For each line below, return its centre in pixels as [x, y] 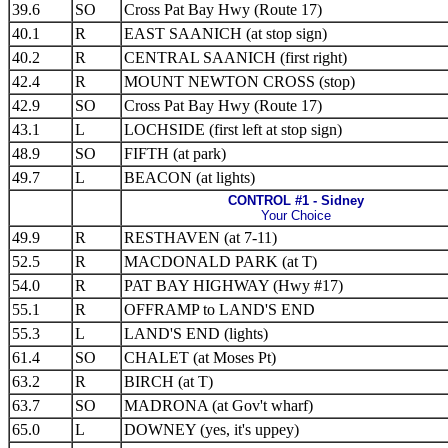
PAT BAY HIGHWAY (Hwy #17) [233, 285]
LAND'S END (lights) [196, 333]
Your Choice [296, 215]
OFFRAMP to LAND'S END [219, 309]
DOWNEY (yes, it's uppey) [211, 429]
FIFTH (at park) [175, 153]
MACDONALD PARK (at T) [220, 261]
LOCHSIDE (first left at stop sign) [233, 129]
